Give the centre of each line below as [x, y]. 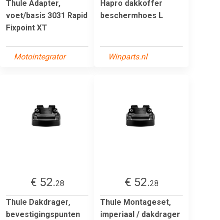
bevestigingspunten [43, 214]
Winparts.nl [128, 56]
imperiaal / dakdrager [140, 214]
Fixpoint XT [27, 27]
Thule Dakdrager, [38, 202]
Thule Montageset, [136, 202]
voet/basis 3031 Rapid [47, 15]
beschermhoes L [132, 15]
